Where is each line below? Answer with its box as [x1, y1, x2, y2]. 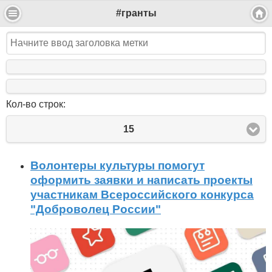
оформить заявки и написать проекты [30, 174, 253, 187]
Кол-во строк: [6, 99, 66, 110]
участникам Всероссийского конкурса [30, 188, 254, 202]
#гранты [115, 8, 157, 19]
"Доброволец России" [30, 203, 161, 216]
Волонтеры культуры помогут [30, 159, 205, 172]
